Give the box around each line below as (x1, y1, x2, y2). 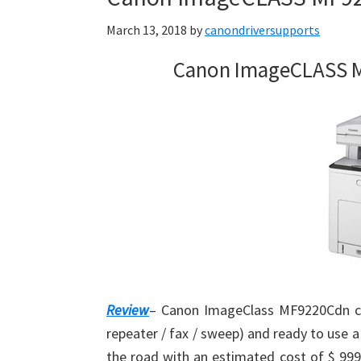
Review (106, 301, 149, 319)
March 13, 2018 (106, 22, 187, 38)
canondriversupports (205, 22, 320, 38)
